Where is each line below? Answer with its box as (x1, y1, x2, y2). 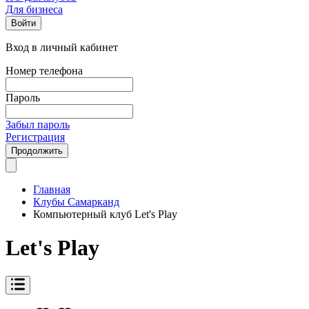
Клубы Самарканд (33, 196, 119, 208)
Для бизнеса (6, 3, 63, 15)
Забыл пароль (6, 119, 70, 130)
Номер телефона (6, 65, 83, 77)
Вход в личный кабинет (6, 41, 118, 53)
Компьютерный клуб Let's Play (33, 208, 177, 220)
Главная (33, 183, 70, 195)
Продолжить (11, 146, 63, 156)
